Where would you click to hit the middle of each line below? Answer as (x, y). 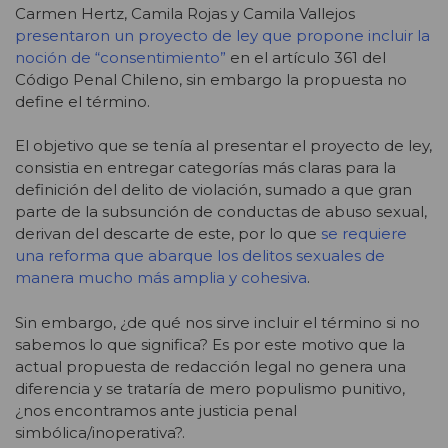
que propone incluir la (344, 35)
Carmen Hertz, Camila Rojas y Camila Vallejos (187, 13)
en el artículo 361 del (306, 57)
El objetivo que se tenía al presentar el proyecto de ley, (223, 146)
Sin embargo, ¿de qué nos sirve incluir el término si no (217, 322)
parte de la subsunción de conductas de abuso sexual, (221, 212)
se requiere (364, 234)
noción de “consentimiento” (120, 57)
